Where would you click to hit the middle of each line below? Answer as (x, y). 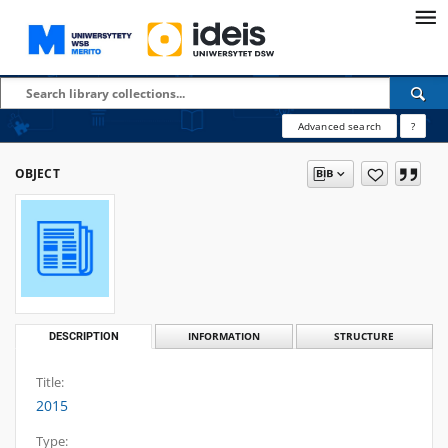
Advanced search (339, 126)
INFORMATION (223, 336)
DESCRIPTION (83, 336)
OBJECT (37, 173)
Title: (50, 382)
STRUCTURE (364, 336)
